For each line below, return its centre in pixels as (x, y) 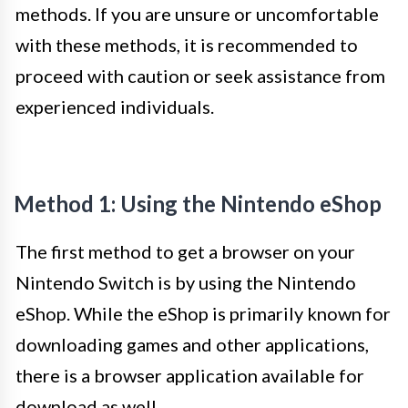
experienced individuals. (115, 107)
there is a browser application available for (190, 375)
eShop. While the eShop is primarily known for (203, 313)
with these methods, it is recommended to (187, 45)
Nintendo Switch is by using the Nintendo (186, 282)
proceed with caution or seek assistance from (200, 76)
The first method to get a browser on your (185, 251)
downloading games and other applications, (192, 344)
